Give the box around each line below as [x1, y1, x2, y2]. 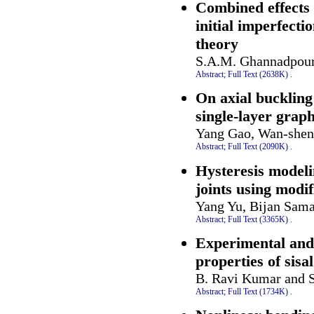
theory [196, 34, 238, 53]
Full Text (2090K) [228, 142, 288, 152]
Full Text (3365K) [228, 214, 288, 224]
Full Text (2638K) [228, 69, 288, 79]
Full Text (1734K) [228, 286, 288, 296]
